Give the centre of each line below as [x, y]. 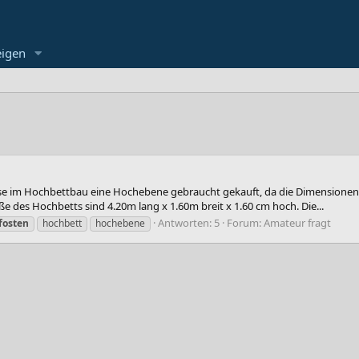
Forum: [245, 222]
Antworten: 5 [189, 222]
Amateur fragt [297, 222]
